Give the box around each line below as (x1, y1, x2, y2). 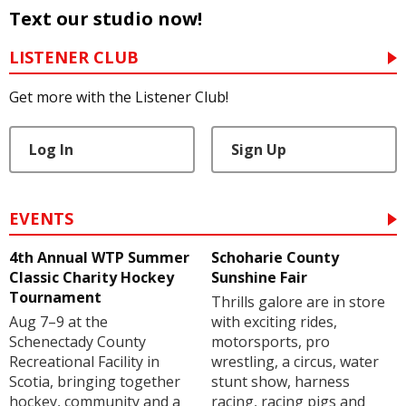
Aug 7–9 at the (9, 312, 108, 333)
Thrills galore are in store (210, 292, 385, 313)
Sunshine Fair (210, 267, 307, 288)
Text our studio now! (9, 5, 202, 31)
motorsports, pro (210, 332, 330, 353)
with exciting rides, (210, 312, 337, 333)
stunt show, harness (210, 372, 350, 392)
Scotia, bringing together (9, 372, 180, 392)
